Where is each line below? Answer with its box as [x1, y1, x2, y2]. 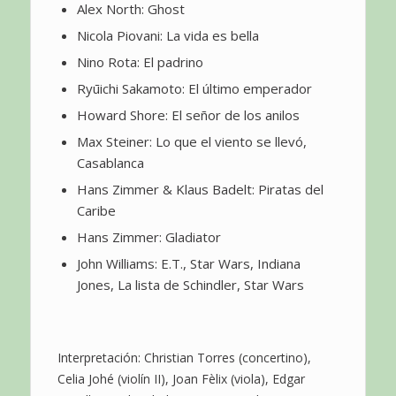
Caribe [76, 201, 116, 219]
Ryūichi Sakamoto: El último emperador [76, 79, 312, 97]
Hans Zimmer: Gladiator [76, 227, 221, 246]
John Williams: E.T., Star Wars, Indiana [76, 254, 301, 272]
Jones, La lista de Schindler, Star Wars [76, 275, 304, 293]
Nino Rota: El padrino [76, 52, 203, 71]
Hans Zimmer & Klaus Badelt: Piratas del [76, 179, 324, 198]
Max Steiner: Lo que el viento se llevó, [76, 132, 307, 150]
